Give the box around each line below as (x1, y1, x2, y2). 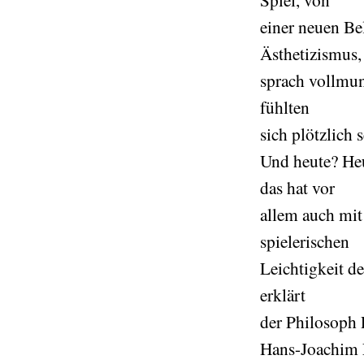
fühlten (260, 95, 310, 119)
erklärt (260, 283, 305, 306)
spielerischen (260, 229, 349, 253)
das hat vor (260, 175, 335, 199)
